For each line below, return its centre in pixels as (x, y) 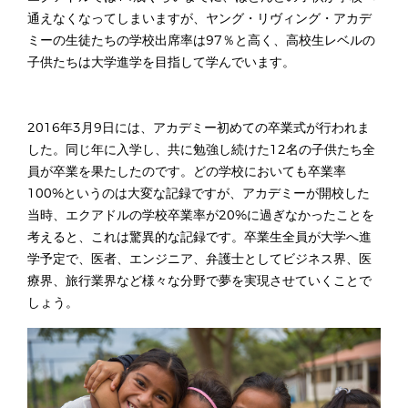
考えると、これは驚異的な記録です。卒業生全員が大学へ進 (199, 238)
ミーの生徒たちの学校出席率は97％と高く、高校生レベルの (201, 41)
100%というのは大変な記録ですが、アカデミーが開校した (199, 194)
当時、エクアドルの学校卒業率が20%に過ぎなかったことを (201, 216)
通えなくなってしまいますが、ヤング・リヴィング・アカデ (199, 19)
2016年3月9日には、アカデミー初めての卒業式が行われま (199, 128)
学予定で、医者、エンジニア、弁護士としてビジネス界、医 (199, 260)
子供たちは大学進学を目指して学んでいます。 (161, 63)
